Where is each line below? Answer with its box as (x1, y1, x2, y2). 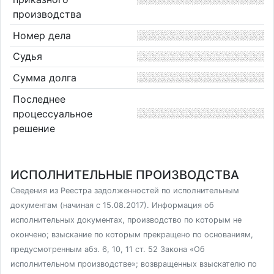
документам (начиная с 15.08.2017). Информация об (10, 201, 214, 210)
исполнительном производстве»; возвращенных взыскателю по (10, 259, 257, 268)
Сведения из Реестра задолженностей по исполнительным (10, 186, 239, 195)
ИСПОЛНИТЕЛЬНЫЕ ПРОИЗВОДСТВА (10, 168, 239, 182)
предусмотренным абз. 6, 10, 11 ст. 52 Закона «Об (10, 245, 205, 254)
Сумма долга (12, 71, 76, 84)
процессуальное (12, 107, 92, 120)
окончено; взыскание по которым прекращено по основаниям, (10, 230, 253, 239)
